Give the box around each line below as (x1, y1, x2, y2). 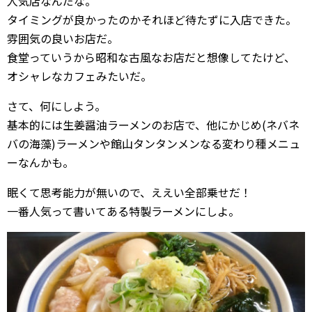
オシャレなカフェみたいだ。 (7, 68, 152, 85)
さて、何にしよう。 (7, 97, 106, 115)
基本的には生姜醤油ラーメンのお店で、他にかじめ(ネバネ (7, 116, 299, 134)
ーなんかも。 (7, 154, 74, 171)
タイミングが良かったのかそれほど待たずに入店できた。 (7, 11, 297, 29)
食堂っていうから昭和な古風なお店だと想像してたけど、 (7, 49, 295, 66)
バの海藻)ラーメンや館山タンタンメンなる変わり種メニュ (7, 135, 300, 153)
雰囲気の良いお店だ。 (7, 30, 118, 47)
